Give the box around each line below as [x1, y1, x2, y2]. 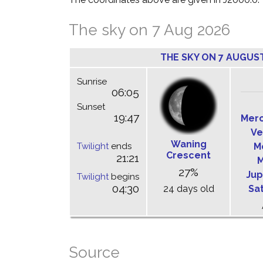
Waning [170, 139, 207, 150]
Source [69, 244, 120, 261]
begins [109, 171, 139, 182]
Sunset [77, 102, 105, 112]
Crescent [166, 150, 211, 161]
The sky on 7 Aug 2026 [69, 21, 230, 39]
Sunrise [77, 76, 107, 87]
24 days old [163, 183, 214, 194]
